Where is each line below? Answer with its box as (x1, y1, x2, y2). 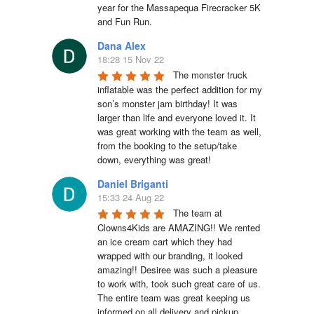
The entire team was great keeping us (97, 291, 250, 305)
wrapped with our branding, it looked (97, 249, 243, 263)
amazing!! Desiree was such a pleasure (97, 263, 257, 277)
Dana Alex (97, 39, 146, 53)
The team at (173, 206, 222, 220)
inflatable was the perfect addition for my (97, 83, 262, 97)
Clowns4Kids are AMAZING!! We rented (97, 221, 260, 235)
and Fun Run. (97, 15, 152, 29)
